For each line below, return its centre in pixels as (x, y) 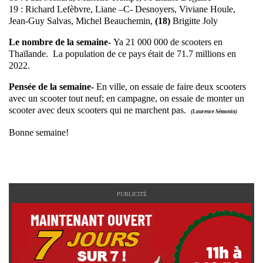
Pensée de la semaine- (53, 87)
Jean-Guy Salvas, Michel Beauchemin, (82, 21)
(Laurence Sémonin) (214, 112)
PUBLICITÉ (131, 194)
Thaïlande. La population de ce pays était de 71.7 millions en (122, 54)
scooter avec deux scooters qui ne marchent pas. (100, 110)
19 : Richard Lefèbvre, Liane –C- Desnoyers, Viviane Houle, (122, 9)
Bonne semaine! (39, 133)
